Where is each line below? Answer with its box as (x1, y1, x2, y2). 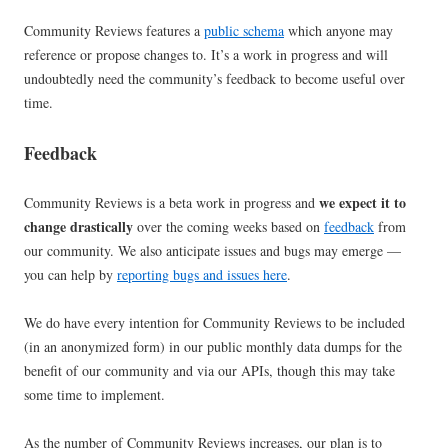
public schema (204, 21, 284, 41)
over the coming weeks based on (133, 217, 324, 237)
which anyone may (284, 21, 393, 41)
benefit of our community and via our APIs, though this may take (24, 361, 395, 381)
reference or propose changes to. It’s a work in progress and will (24, 45, 388, 65)
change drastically (24, 216, 133, 238)
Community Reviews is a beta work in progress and (24, 193, 319, 213)
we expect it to (319, 192, 406, 214)
